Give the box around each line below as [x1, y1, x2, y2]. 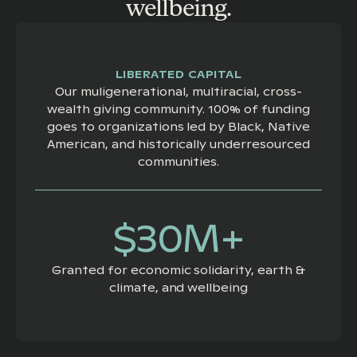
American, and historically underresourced [47, 137, 310, 152]
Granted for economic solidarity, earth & [51, 263, 306, 278]
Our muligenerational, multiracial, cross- [55, 84, 302, 100]
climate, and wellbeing [108, 280, 249, 296]
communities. [137, 155, 220, 170]
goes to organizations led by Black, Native [46, 120, 311, 135]
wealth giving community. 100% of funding [47, 102, 310, 117]
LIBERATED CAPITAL [115, 68, 242, 82]
